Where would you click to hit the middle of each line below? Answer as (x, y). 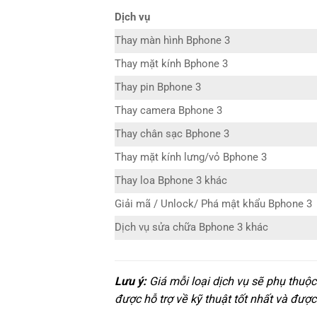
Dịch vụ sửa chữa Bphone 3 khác (191, 227)
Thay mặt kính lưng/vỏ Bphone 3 (191, 157)
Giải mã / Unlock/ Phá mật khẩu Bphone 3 (213, 204)
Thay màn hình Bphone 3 (172, 40)
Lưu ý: (131, 281)
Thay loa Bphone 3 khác (171, 180)
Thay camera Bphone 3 (168, 110)
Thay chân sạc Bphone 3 (172, 134)
